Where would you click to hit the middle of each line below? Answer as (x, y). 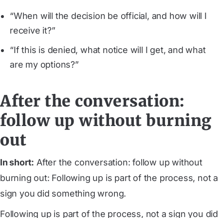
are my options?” (44, 64)
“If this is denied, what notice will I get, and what (108, 50)
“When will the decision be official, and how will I (108, 16)
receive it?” (33, 30)
